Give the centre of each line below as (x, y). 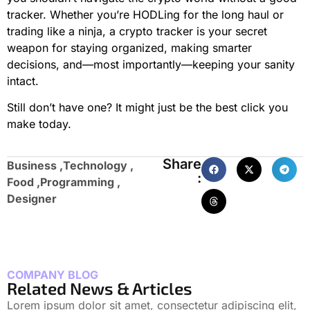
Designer (32, 198)
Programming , (80, 182)
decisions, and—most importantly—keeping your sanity (151, 65)
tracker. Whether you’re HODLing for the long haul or (145, 15)
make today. (39, 124)
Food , (24, 182)
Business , (35, 165)
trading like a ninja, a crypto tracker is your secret (137, 31)
